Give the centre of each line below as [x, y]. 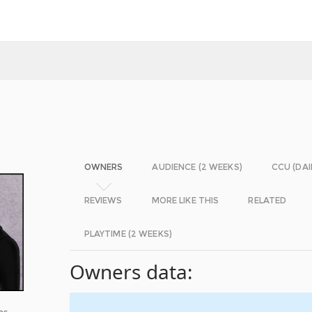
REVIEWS [103, 200]
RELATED [267, 200]
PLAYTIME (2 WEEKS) [128, 234]
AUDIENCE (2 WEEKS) [197, 167]
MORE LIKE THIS [185, 200]
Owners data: [131, 272]
